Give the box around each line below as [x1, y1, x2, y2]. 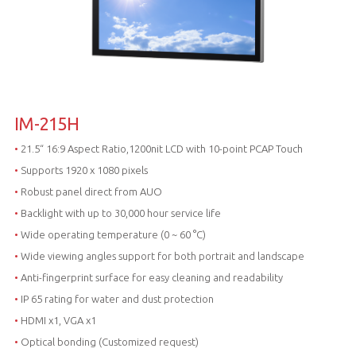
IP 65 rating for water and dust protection [17, 292, 214, 304]
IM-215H [14, 113, 79, 133]
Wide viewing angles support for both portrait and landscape [17, 250, 304, 261]
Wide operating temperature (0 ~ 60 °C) [17, 228, 206, 240]
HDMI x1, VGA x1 [20, 314, 96, 326]
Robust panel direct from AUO [17, 185, 162, 197]
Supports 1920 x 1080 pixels [17, 164, 148, 176]
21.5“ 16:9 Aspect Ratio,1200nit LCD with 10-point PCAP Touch [17, 142, 303, 154]
